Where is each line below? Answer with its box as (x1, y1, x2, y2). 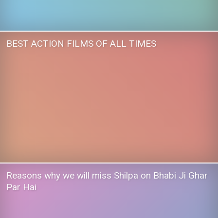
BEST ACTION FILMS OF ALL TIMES (6, 37, 156, 49)
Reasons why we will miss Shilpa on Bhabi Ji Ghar (6, 169, 208, 181)
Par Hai (6, 181, 36, 193)
